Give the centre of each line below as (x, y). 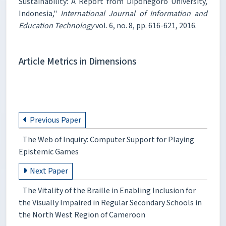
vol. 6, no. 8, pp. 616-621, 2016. (145, 25)
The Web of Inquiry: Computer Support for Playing (108, 140)
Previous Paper (55, 120)
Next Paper (49, 171)
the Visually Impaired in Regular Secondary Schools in (110, 203)
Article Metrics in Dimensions (78, 61)
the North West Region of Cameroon (82, 215)
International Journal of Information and (134, 13)
